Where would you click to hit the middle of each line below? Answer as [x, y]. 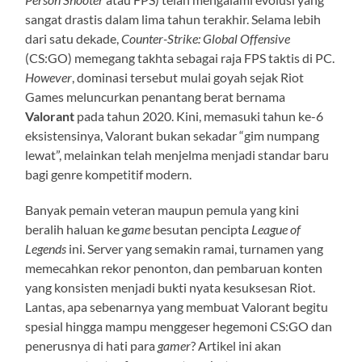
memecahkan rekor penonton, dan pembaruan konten [174, 267]
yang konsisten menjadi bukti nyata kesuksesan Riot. [170, 287]
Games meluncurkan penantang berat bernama [156, 96]
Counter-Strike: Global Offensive [206, 38]
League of [276, 229]
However [49, 77]
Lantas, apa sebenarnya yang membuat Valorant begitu [177, 306]
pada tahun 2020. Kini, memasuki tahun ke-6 [199, 116]
